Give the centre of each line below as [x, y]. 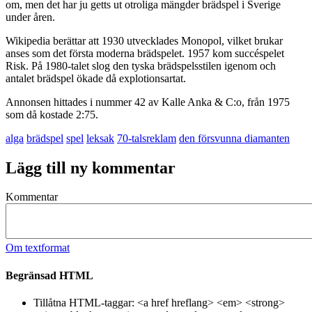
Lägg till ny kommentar [91, 167]
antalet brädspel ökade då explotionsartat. [96, 78]
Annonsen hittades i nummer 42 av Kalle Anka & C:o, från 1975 [148, 102]
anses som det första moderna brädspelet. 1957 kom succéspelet [145, 53]
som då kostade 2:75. [52, 114]
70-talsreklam [147, 138]
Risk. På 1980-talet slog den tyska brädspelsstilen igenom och [141, 65]
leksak [100, 138]
